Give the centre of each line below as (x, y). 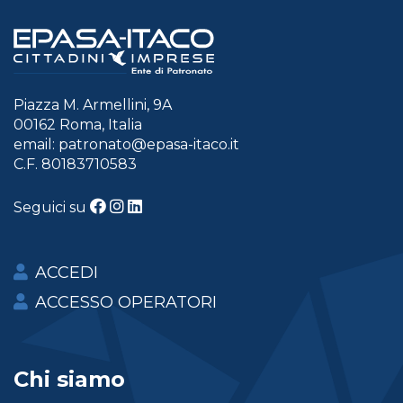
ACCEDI (67, 272)
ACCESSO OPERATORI (126, 302)
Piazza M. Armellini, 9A (93, 104)
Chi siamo (69, 379)
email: (36, 144)
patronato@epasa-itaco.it (149, 144)
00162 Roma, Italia (78, 124)
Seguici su (52, 207)
